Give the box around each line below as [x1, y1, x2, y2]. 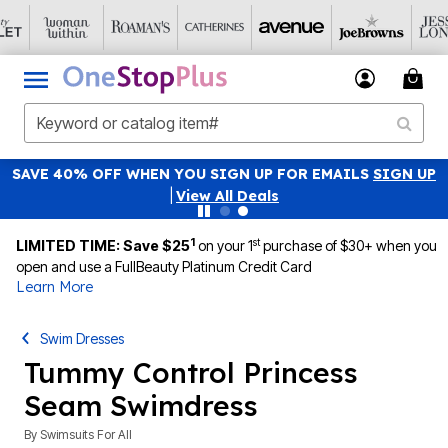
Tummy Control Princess [24, 355, 358, 390]
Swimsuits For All [40, 427, 132, 442]
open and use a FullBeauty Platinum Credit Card [16, 258, 312, 275]
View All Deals [176, 187, 279, 205]
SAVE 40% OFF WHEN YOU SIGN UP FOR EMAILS [12, 165, 373, 183]
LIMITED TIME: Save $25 [16, 237, 190, 254]
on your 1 [198, 237, 253, 254]
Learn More [16, 278, 93, 296]
